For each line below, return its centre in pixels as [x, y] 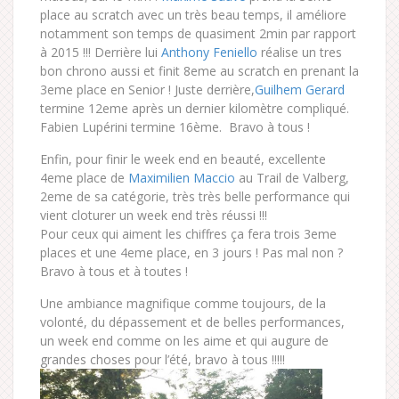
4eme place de [84, 178]
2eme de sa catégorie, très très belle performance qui [195, 196]
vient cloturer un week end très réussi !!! [154, 215]
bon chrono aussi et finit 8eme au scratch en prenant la [199, 71]
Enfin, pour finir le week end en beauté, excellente [183, 159]
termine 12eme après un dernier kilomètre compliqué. [195, 108]
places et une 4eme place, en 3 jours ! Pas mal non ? [191, 252]
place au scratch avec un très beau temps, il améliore [193, 15]
